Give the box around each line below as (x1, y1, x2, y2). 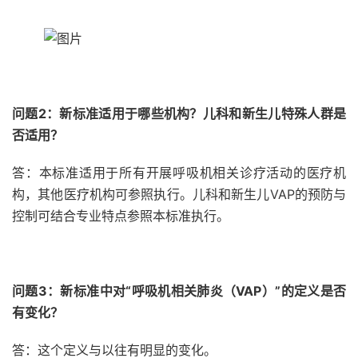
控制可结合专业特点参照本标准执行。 (12, 208, 229, 224)
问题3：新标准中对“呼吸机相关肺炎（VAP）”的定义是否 (12, 283, 346, 299)
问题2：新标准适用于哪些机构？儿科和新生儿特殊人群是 (12, 105, 346, 121)
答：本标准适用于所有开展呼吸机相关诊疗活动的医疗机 (12, 165, 346, 181)
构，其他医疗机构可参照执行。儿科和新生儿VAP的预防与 (12, 186, 346, 202)
